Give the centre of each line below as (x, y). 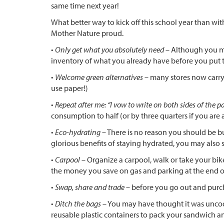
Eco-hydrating (78, 132)
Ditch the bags (78, 203)
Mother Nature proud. (87, 33)
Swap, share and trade (90, 187)
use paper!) (69, 88)
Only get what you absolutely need (109, 49)
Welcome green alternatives (99, 77)
